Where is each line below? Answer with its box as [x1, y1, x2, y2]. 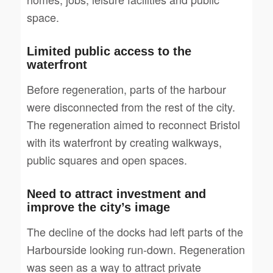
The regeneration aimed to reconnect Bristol [26, 116, 240, 132]
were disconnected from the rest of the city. [26, 98, 235, 115]
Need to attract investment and [26, 186, 206, 200]
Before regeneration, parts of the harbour [26, 80, 226, 97]
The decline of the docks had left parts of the [26, 224, 243, 240]
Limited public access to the [26, 44, 191, 58]
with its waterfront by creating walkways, [26, 133, 222, 150]
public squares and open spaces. [26, 151, 187, 168]
